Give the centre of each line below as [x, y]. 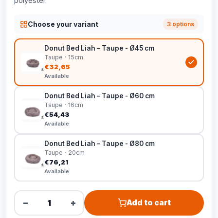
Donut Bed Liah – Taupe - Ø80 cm [100, 144]
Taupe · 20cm [64, 153]
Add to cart [148, 203]
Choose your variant [63, 24]
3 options [181, 24]
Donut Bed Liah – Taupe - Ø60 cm [100, 96]
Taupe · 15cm [64, 57]
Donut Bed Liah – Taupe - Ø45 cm [99, 48]
